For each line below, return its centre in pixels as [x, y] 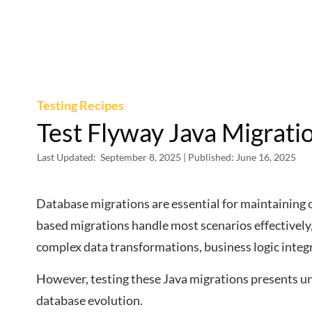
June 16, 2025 [266, 157]
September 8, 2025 [142, 157]
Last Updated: [69, 157]
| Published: [210, 157]
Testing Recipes [80, 105]
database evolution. [89, 300]
